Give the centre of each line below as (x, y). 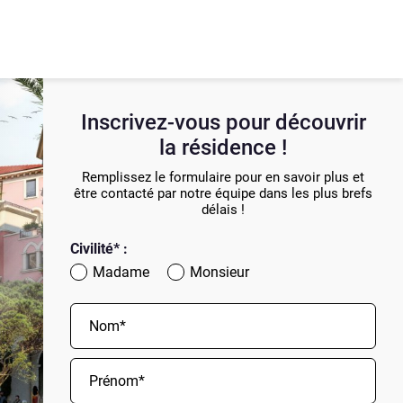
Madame (121, 272)
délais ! (223, 210)
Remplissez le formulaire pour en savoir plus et (223, 177)
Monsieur (219, 272)
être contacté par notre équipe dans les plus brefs (223, 193)
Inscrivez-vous (153, 122)
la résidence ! (223, 148)
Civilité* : (99, 249)
